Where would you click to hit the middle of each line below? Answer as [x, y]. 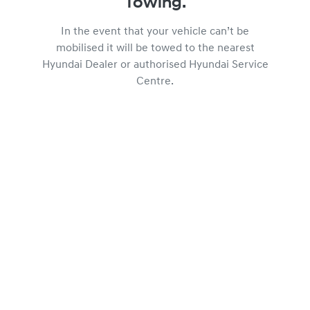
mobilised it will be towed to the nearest [155, 48]
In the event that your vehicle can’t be [155, 32]
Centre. [155, 82]
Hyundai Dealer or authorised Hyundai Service [155, 65]
